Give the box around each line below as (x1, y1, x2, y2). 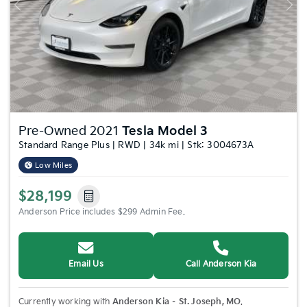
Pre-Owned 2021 (19, 123, 122, 138)
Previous (16, 4, 51, 15)
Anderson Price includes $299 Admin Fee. (19, 206, 185, 217)
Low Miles (35, 160, 73, 170)
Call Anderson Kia (185, 258, 257, 269)
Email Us (69, 258, 103, 269)
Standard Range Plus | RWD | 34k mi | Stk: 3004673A (19, 139, 254, 151)
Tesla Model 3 (122, 123, 208, 138)
